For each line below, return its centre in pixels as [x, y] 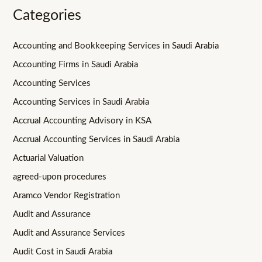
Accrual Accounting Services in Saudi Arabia [96, 140]
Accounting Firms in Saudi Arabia [76, 65]
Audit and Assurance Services [69, 233]
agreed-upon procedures [60, 177]
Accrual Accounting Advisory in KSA [82, 121]
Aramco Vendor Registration [67, 195]
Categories [47, 16]
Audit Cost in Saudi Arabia [63, 251]
